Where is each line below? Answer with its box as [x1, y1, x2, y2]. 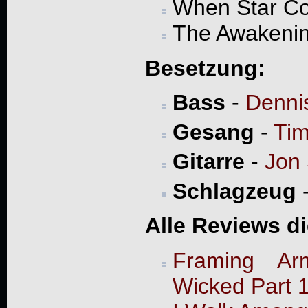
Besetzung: [144, 55, 265, 80]
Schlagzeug [172, 178, 296, 203]
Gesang [172, 119, 254, 144]
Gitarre [172, 148, 245, 174]
